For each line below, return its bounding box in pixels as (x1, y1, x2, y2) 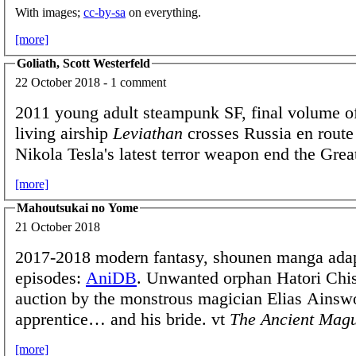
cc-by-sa (83, 6, 126, 20)
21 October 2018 (15, 219, 100, 234)
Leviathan (113, 122, 183, 143)
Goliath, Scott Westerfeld (17, 56, 150, 71)
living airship (15, 122, 113, 143)
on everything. (126, 6, 201, 20)
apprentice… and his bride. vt (15, 308, 230, 329)
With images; (15, 6, 83, 20)
